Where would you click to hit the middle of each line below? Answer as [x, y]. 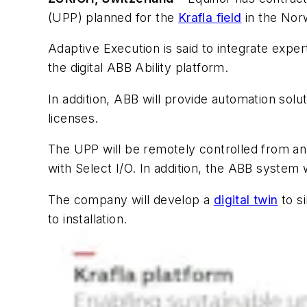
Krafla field [210, 17]
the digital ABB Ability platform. [138, 68]
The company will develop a [131, 200]
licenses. [73, 118]
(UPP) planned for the [113, 17]
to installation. [88, 219]
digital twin [246, 200]
